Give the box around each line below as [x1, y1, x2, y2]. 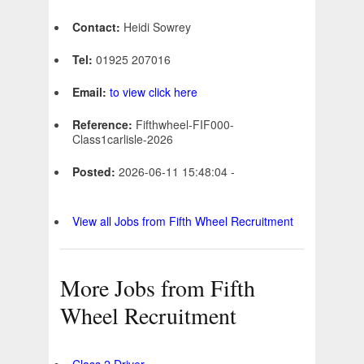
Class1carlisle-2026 [72, 131, 173, 148]
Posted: [72, 163, 119, 180]
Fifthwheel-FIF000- [136, 116, 234, 133]
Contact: [72, 19, 123, 36]
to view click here [110, 84, 197, 101]
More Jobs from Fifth [60, 272, 255, 304]
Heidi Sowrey [123, 19, 191, 36]
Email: [72, 84, 110, 101]
